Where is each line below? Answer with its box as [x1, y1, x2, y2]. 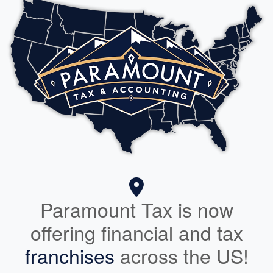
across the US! [114, 241, 249, 269]
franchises [24, 241, 115, 269]
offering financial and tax [30, 218, 243, 246]
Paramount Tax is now [40, 194, 233, 223]
